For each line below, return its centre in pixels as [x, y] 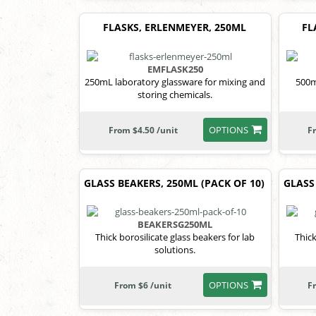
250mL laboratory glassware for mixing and [175, 81]
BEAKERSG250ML [175, 225]
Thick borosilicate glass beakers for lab [175, 237]
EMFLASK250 [175, 69]
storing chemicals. [175, 94]
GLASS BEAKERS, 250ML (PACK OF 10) [175, 183]
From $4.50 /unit [143, 130]
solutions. [175, 250]
